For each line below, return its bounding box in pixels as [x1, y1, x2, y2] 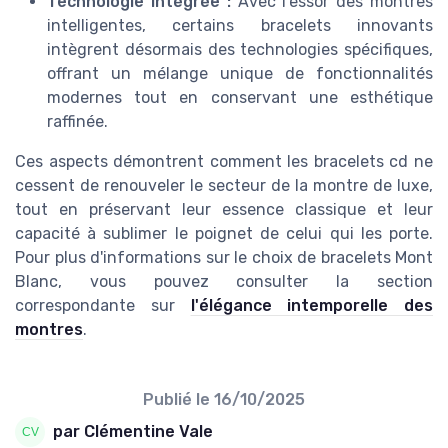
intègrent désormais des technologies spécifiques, [47, 39, 433, 59]
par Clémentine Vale [53, 422, 213, 442]
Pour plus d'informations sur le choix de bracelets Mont [15, 247, 433, 267]
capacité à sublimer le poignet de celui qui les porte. [15, 223, 433, 243]
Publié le [143, 389, 214, 409]
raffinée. [47, 111, 108, 131]
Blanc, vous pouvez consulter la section [15, 271, 433, 291]
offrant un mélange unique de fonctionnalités [47, 63, 433, 83]
